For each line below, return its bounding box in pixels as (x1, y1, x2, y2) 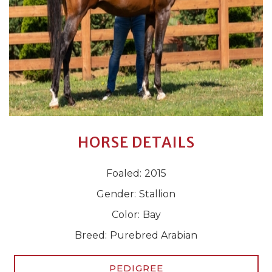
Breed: (75, 229, 107, 241)
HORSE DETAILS (77, 133, 195, 152)
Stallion (139, 188, 175, 200)
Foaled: (106, 168, 141, 179)
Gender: (97, 188, 136, 200)
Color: (111, 209, 140, 220)
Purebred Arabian (110, 229, 197, 241)
